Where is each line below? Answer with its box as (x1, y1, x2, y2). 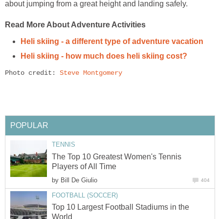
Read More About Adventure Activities (5, 20, 146, 29)
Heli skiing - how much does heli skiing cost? (21, 51, 187, 60)
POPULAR (10, 121, 48, 130)
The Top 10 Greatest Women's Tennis (52, 152, 181, 161)
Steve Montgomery (60, 69, 122, 77)
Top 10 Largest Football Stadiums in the (52, 202, 189, 211)
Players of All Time (52, 162, 116, 171)
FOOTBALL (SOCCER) (52, 191, 118, 199)
